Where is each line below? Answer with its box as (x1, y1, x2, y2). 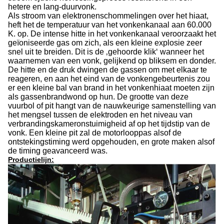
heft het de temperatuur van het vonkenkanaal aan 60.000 (8, 20, 211, 29)
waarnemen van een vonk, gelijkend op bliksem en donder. (8, 56, 216, 65)
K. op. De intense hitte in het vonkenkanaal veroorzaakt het (8, 29, 216, 38)
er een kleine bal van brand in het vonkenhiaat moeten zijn (8, 83, 214, 92)
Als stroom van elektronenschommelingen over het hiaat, (8, 11, 208, 20)
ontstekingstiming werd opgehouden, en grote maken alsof (8, 137, 214, 146)
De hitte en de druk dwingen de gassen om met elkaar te (8, 65, 207, 74)
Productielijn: (8, 155, 54, 163)
